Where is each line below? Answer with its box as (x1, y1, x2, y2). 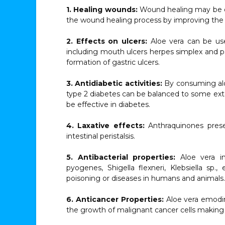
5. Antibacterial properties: (66, 153, 176, 162)
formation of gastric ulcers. (66, 58, 160, 67)
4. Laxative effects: (66, 121, 145, 130)
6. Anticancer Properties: (66, 195, 166, 204)
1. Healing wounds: (66, 5, 140, 14)
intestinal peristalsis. (66, 132, 135, 141)
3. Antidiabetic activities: (66, 79, 165, 88)
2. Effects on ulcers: (66, 37, 151, 46)
